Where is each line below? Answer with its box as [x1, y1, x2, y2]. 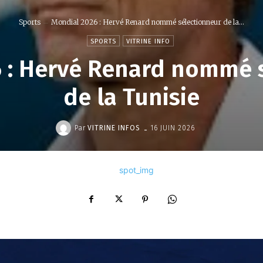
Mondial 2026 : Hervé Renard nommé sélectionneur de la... [51, 18, 244, 27]
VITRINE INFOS [87, 123, 140, 132]
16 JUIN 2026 [150, 124, 195, 133]
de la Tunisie [63, 83, 200, 112]
